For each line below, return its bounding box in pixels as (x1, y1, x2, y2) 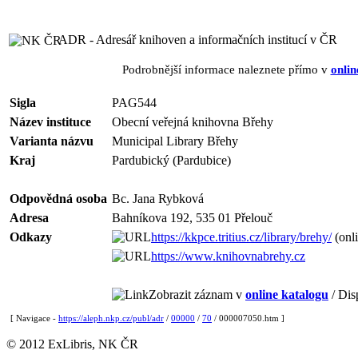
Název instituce (10, 115, 91, 129)
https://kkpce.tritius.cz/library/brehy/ (151, 230, 332, 244)
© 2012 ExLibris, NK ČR (6, 337, 138, 351)
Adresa (10, 211, 49, 225)
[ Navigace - (10, 313, 58, 323)
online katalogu (245, 288, 328, 301)
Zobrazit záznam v (149, 288, 245, 301)
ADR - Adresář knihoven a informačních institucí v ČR (58, 33, 337, 46)
